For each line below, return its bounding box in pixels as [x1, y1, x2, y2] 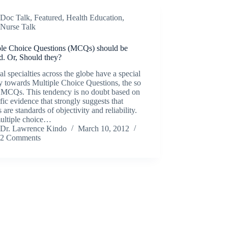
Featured [34, 13, 63, 22]
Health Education [66, 13, 123, 22]
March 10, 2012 [78, 124, 130, 133]
